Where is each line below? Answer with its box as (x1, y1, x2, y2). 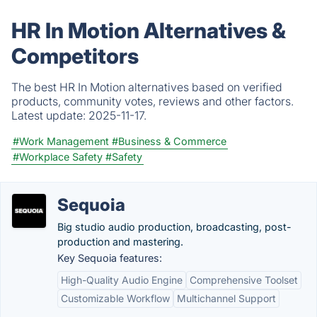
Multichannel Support (177, 292, 276, 304)
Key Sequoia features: (57, 252, 162, 264)
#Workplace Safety (13, 151, 103, 163)
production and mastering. (57, 236, 183, 248)
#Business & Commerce (112, 135, 226, 147)
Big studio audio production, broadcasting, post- (57, 221, 292, 233)
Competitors (11, 43, 139, 69)
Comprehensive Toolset (190, 274, 298, 286)
